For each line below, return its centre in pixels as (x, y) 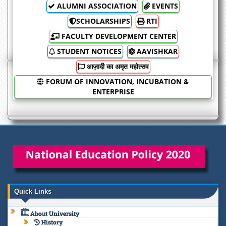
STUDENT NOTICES (88, 51)
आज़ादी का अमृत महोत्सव (117, 66)
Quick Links (33, 191)
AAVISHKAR (156, 51)
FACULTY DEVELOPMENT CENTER (118, 36)
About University (54, 213)
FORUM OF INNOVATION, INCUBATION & (117, 81)
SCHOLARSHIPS (103, 21)
